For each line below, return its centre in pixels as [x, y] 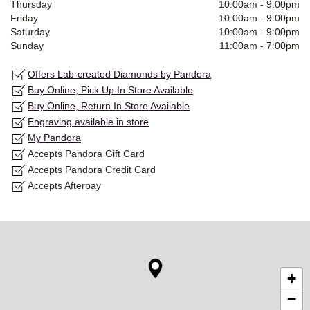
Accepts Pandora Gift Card [86, 154]
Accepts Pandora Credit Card [92, 170]
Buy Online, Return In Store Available [109, 106]
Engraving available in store [88, 122]
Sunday [27, 46]
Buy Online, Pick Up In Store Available [110, 90]
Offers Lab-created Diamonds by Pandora [119, 74]
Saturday [30, 32]
